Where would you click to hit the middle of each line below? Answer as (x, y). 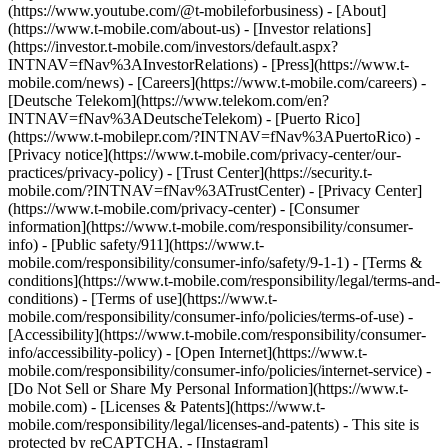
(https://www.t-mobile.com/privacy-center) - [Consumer (183, 208)
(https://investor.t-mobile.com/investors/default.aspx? (173, 46)
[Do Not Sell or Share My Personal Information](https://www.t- (208, 388)
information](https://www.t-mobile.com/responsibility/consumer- (210, 226)
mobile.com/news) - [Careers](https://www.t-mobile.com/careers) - (217, 82)
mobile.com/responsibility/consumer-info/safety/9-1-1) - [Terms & (215, 262)
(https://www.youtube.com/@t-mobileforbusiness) (167, 10)
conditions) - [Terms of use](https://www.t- (142, 298)
